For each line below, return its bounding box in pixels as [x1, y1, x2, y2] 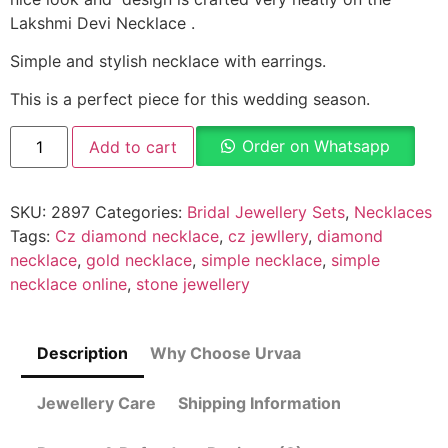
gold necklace [86, 249, 192, 270]
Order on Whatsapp [241, 135, 390, 156]
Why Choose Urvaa [150, 342, 301, 363]
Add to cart [89, 136, 178, 157]
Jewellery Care [37, 392, 156, 413]
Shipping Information [178, 392, 341, 413]
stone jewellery [136, 273, 250, 294]
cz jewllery [228, 225, 308, 246]
